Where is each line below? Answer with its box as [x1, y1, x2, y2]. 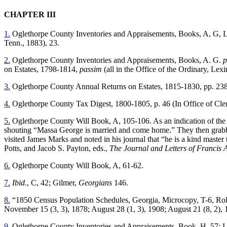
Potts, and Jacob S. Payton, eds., [4, 143, 109, 153]
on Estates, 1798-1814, [4, 64, 80, 73]
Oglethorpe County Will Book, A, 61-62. [10, 161, 143, 170]
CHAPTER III [4, 10, 56, 19]
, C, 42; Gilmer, [27, 178, 79, 187]
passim [80, 64, 102, 73]
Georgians [79, 178, 112, 187]
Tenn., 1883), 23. [4, 38, 59, 47]
